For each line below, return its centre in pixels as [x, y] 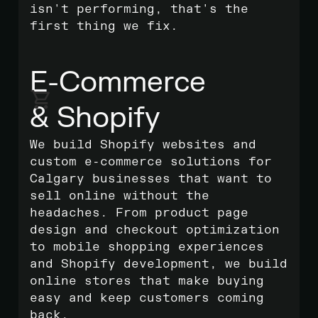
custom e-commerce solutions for [151, 162]
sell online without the [120, 196]
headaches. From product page [139, 213]
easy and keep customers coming [147, 298]
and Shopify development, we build [159, 264]
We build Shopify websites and [143, 145]
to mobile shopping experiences [147, 247]
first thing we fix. [104, 26]
